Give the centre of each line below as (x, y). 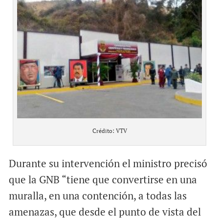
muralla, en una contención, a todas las (98, 196)
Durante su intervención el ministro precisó (108, 164)
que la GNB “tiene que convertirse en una (103, 180)
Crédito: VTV (109, 131)
